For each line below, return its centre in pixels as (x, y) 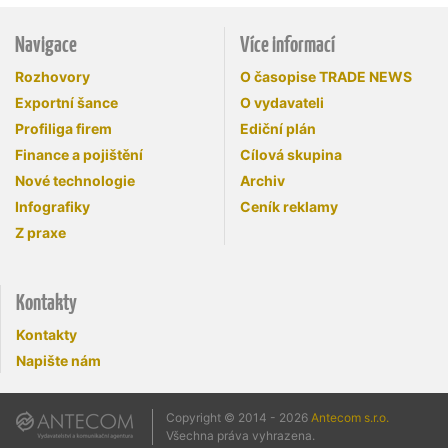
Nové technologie (75, 181)
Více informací (287, 45)
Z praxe (40, 233)
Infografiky (52, 207)
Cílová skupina (291, 155)
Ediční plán (278, 129)
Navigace (46, 45)
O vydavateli (282, 103)
